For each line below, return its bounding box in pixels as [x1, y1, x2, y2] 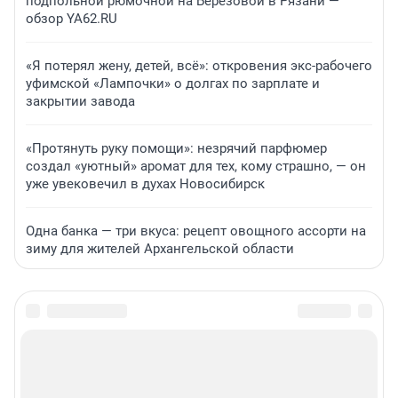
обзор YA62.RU [26, 10, 117, 27]
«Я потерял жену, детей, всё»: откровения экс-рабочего [26, 57, 372, 74]
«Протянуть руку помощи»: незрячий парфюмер [26, 139, 327, 156]
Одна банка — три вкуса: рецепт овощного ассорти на [26, 222, 366, 239]
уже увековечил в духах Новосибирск [26, 175, 265, 192]
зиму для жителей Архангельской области [26, 240, 294, 257]
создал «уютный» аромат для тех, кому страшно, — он [26, 157, 366, 174]
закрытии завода [26, 92, 135, 109]
